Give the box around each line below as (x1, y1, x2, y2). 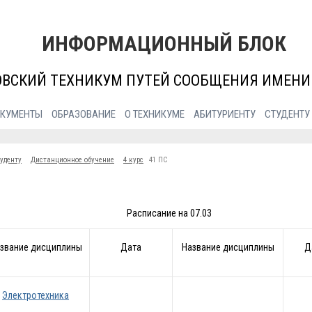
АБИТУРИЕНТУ (193, 107, 256, 120)
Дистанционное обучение (31, 155, 114, 164)
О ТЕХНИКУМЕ (124, 107, 185, 120)
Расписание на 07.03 (126, 208, 212, 219)
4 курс (123, 155, 143, 164)
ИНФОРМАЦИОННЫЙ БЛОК (41, 31, 286, 56)
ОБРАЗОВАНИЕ (51, 107, 116, 120)
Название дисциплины (181, 242, 274, 253)
